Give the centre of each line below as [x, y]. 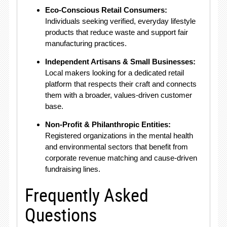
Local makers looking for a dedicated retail [114, 73]
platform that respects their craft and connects [121, 84]
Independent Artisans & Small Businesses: [120, 62]
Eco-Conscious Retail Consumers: [106, 10]
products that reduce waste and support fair [116, 32]
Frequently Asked [86, 195]
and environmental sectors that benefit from [116, 147]
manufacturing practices [85, 43]
